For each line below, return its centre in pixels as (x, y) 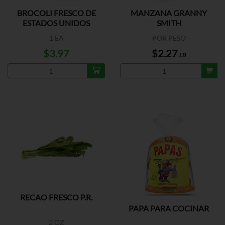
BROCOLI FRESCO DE (56, 13)
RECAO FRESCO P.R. (56, 197)
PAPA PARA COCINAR (169, 208)
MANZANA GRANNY (169, 13)
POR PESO (169, 38)
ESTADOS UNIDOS (56, 23)
